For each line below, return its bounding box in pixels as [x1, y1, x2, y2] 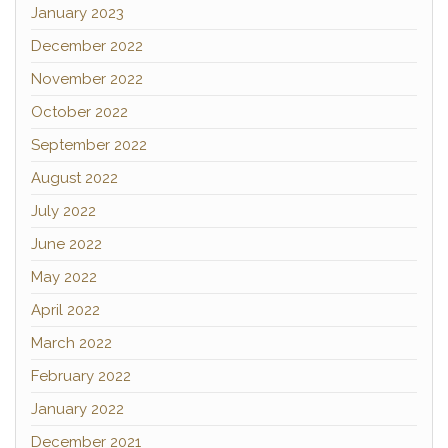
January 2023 [31, 4, 124, 22]
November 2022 [31, 70, 143, 88]
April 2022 [31, 301, 100, 319]
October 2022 [31, 103, 128, 121]
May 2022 [31, 268, 97, 286]
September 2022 [31, 136, 147, 154]
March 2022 [31, 334, 112, 352]
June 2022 [31, 235, 102, 253]
